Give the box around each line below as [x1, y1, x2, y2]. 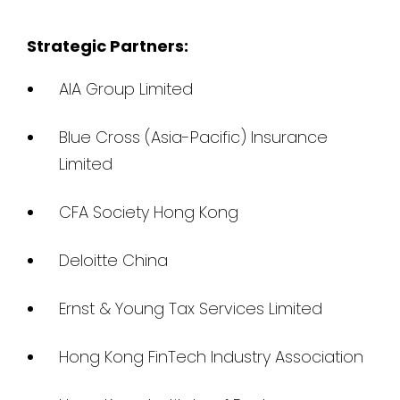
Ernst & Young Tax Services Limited [59, 296, 322, 320]
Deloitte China [59, 248, 168, 271]
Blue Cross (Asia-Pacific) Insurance [59, 125, 328, 148]
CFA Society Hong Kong [59, 200, 238, 223]
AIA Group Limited [59, 77, 193, 100]
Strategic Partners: [27, 34, 188, 57]
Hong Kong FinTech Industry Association [59, 345, 363, 368]
